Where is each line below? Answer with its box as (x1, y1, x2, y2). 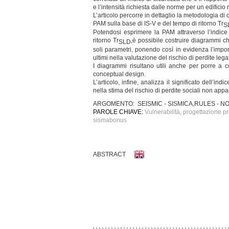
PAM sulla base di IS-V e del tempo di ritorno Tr (93, 20, 223, 27)
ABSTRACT (93, 150, 126, 158)
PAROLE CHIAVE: (93, 108, 143, 116)
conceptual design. (93, 70, 146, 78)
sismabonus (93, 116, 127, 124)
